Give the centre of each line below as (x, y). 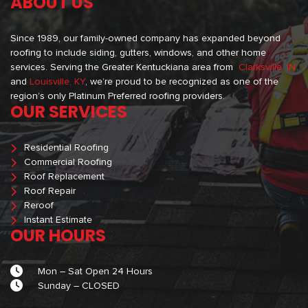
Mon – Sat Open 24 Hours (95, 272)
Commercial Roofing (68, 163)
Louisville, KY (57, 82)
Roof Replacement (64, 177)
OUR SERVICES (69, 112)
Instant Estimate (58, 220)
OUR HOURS (58, 236)
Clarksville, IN (267, 68)
